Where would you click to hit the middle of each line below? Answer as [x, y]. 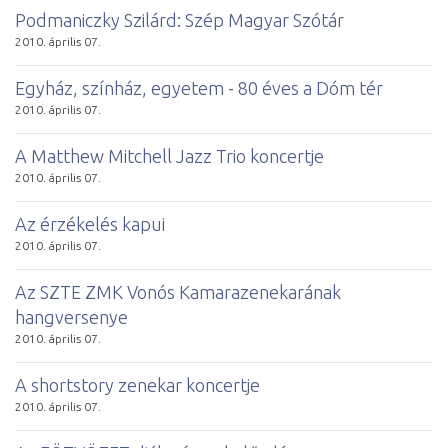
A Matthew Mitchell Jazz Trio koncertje [169, 155]
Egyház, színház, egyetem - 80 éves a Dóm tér [199, 87]
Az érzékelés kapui [90, 223]
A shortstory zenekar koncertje [137, 384]
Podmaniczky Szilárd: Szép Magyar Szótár [179, 19]
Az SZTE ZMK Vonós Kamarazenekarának [178, 291]
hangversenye [71, 316]
